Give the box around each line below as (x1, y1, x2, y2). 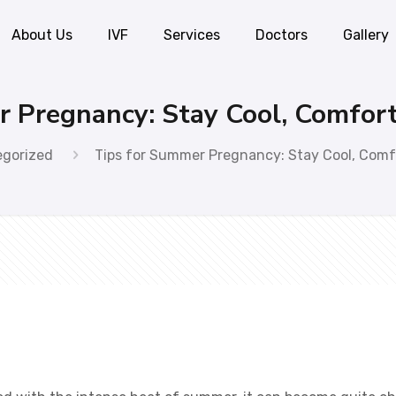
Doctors (255, 27, 308, 43)
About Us (11, 27, 73, 43)
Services (164, 27, 221, 43)
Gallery (343, 27, 390, 43)
